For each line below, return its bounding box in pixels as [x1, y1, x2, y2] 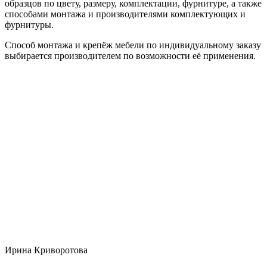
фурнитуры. [5, 19, 54, 30]
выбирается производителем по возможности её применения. [5, 50, 256, 61]
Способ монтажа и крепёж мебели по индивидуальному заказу [5, 39, 261, 50]
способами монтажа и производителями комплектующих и [5, 8, 246, 19]
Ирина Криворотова [5, 244, 88, 255]
